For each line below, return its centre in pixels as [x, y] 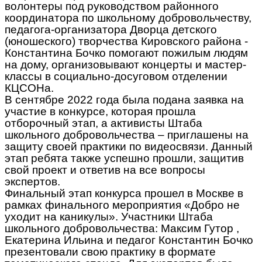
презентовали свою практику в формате [110, 251]
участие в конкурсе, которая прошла [100, 111]
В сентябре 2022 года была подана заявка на [124, 99]
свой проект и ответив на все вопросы [105, 170]
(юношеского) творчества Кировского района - [126, 41]
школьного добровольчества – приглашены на [127, 135]
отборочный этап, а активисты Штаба [104, 123]
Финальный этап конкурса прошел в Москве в [124, 193]
